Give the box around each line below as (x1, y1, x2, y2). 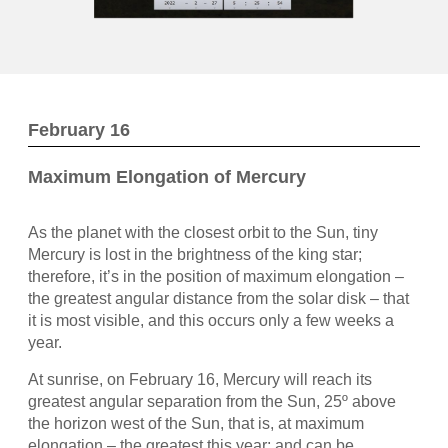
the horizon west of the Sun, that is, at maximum (27, 414, 364, 432)
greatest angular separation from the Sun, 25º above (27, 392, 396, 410)
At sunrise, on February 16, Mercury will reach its (27, 370, 372, 388)
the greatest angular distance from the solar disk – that (27, 290, 409, 308)
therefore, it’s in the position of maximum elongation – (27, 268, 404, 286)
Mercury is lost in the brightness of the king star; (27, 246, 362, 264)
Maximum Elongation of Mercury (27, 166, 306, 187)
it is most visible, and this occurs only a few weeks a (27, 312, 394, 330)
